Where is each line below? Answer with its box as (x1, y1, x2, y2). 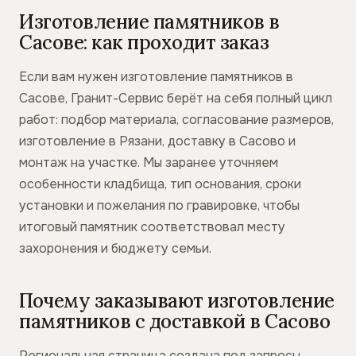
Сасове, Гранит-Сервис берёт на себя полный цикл (19, 90, 332, 106)
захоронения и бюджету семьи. (19, 240, 211, 257)
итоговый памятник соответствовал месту (19, 219, 285, 235)
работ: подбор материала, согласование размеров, (19, 111, 334, 128)
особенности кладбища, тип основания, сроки (19, 176, 301, 192)
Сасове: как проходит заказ (19, 30, 269, 55)
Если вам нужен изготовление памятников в (19, 68, 293, 85)
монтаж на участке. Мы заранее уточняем (19, 154, 278, 171)
